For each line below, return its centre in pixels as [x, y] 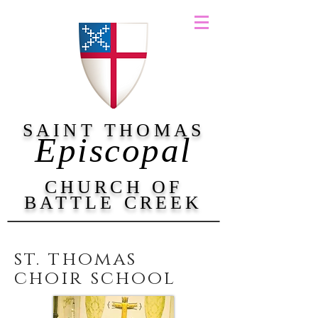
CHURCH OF [114, 187]
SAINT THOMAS [114, 130]
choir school [95, 279]
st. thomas [76, 259]
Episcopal [114, 150]
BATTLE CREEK [114, 203]
